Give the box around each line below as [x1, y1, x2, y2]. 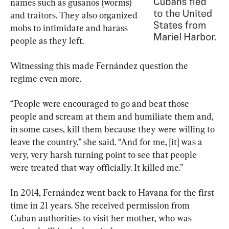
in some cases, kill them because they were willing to [10, 124, 217, 135]
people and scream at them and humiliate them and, [10, 111, 216, 122]
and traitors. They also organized [10, 10, 140, 21]
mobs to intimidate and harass [10, 22, 130, 34]
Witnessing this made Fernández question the [10, 60, 190, 72]
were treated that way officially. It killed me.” [10, 162, 184, 173]
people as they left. [10, 35, 84, 47]
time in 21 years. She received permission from [10, 200, 192, 211]
